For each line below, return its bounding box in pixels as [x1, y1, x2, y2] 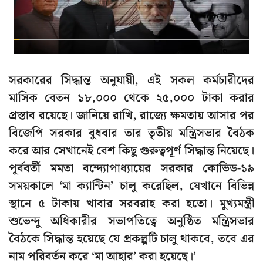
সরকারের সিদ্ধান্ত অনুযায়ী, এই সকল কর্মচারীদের [9, 71, 254, 90]
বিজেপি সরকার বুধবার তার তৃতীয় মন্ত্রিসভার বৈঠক [9, 124, 254, 143]
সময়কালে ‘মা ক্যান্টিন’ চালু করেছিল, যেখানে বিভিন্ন [9, 177, 254, 196]
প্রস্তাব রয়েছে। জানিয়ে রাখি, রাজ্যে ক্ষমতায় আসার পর [9, 106, 254, 126]
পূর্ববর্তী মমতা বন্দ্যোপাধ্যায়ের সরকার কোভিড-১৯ [9, 159, 254, 178]
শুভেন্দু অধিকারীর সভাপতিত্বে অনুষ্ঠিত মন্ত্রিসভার [9, 212, 254, 231]
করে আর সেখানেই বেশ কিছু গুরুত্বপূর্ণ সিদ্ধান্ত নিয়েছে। [9, 141, 254, 161]
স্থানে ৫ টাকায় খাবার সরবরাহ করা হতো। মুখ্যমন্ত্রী [9, 194, 254, 214]
